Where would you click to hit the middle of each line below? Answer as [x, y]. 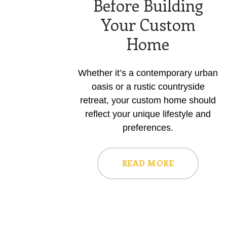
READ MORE [148, 163]
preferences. [148, 127]
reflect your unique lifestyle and [148, 114]
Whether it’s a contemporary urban [148, 73]
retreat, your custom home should [148, 100]
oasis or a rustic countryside [148, 86]
